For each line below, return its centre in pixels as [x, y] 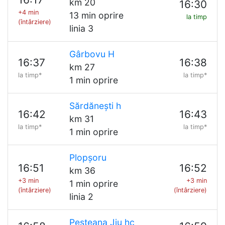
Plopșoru [88, 157]
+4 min [28, 12]
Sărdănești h [95, 106]
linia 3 [81, 28]
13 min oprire [96, 15]
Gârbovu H [92, 54]
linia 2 [81, 197]
